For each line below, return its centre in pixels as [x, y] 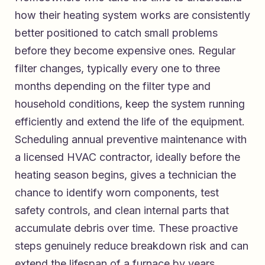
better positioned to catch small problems [116, 33]
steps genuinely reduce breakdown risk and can [132, 245]
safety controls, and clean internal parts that [122, 210]
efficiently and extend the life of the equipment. [130, 121]
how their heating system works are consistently [132, 15]
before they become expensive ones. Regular [125, 50]
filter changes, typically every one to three [117, 68]
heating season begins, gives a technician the [125, 174]
